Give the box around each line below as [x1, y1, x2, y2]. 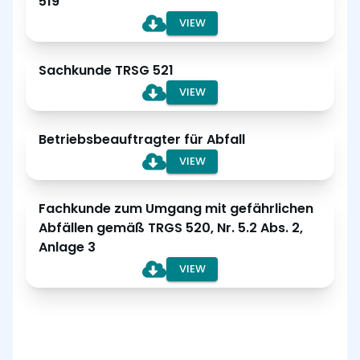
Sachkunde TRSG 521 [39, 61, 174, 80]
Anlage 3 [39, 238, 96, 256]
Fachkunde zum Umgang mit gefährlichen [39, 199, 313, 218]
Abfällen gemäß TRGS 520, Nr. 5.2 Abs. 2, [39, 219, 303, 237]
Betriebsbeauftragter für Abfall [39, 130, 245, 149]
